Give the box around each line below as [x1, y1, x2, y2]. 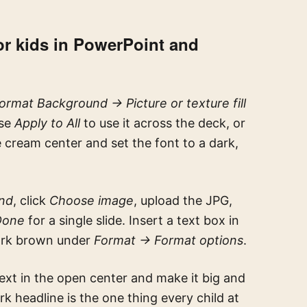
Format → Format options [94, 233, 243, 247]
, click [13, 193, 49, 208]
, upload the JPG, [134, 193, 232, 208]
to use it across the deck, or [80, 116, 245, 130]
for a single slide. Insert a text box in [25, 213, 239, 228]
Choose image [49, 193, 134, 208]
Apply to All [14, 116, 80, 130]
